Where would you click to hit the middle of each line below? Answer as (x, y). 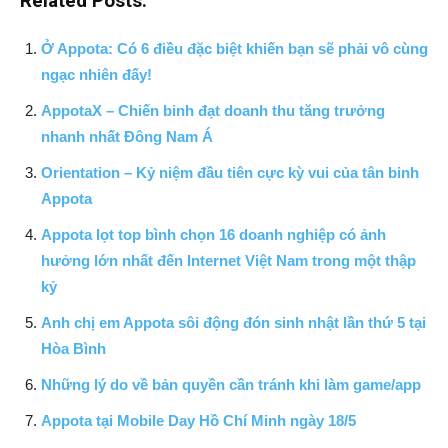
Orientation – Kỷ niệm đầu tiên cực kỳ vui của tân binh (230, 172)
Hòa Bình (73, 348)
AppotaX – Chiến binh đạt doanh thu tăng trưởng (213, 110)
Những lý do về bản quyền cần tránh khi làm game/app (231, 384)
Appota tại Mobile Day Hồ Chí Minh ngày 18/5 (198, 420)
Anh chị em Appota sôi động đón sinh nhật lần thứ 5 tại (233, 322)
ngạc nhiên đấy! (96, 74)
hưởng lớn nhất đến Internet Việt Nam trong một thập (228, 260)
